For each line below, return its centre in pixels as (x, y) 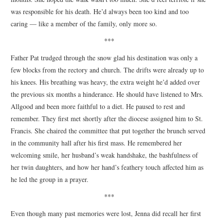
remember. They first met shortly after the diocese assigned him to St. (107, 118)
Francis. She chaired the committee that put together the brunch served (108, 130)
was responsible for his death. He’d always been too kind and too (100, 11)
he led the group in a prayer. (50, 179)
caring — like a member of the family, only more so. (84, 23)
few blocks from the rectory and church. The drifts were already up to (108, 70)
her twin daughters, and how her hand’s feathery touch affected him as (107, 167)
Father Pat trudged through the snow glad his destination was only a (104, 57)
